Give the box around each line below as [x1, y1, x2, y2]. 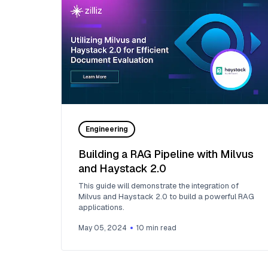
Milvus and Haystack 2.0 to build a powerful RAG [78, 191, 254, 202]
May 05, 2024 [78, 223, 127, 233]
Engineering [86, 124, 128, 135]
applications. [78, 202, 124, 213]
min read [144, 223, 176, 233]
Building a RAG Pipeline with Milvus [78, 147, 254, 162]
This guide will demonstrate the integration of [78, 181, 239, 191]
